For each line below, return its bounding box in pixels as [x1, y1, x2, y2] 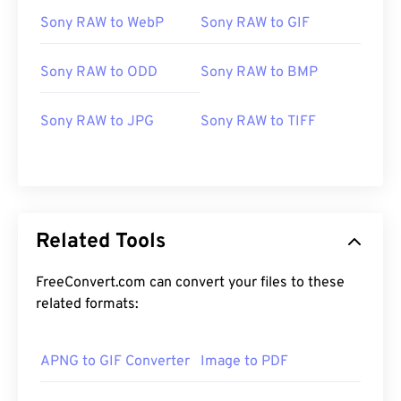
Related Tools [36, 229, 166, 256]
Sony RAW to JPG [40, 113, 154, 132]
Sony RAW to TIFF [200, 113, 316, 132]
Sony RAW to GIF [200, 14, 310, 33]
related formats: [36, 295, 139, 314]
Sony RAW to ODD [40, 64, 158, 82]
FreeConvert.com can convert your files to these [36, 274, 345, 293]
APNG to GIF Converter [40, 353, 190, 371]
